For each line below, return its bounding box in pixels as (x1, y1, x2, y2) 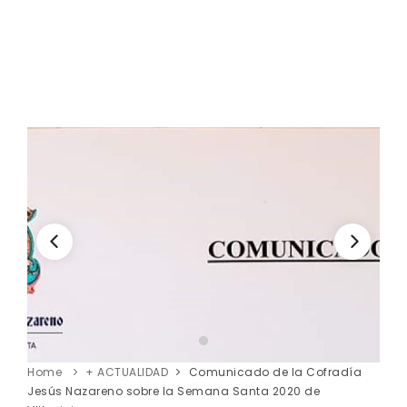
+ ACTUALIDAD (85, 363, 168, 380)
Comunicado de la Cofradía (188, 363, 362, 380)
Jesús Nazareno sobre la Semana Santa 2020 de (27, 382, 320, 399)
